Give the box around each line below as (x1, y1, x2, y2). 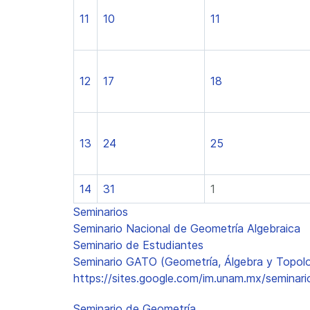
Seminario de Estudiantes (73, 238, 203, 252)
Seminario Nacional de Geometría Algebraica (73, 221, 300, 235)
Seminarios (73, 205, 128, 219)
